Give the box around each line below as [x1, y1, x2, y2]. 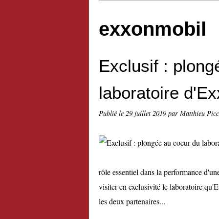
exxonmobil [99, 18, 206, 40]
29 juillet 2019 [126, 109, 168, 118]
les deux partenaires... [99, 196, 165, 206]
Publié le [99, 109, 126, 118]
